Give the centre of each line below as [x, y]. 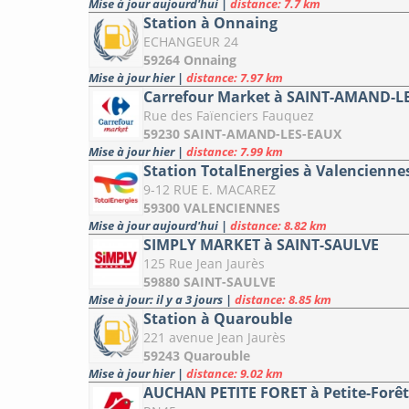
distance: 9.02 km [235, 374]
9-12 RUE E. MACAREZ [210, 190]
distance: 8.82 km [278, 226]
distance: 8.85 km [283, 300]
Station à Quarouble [218, 319]
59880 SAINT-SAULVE [210, 282]
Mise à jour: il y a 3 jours [157, 300]
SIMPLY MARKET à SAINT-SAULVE [261, 245]
